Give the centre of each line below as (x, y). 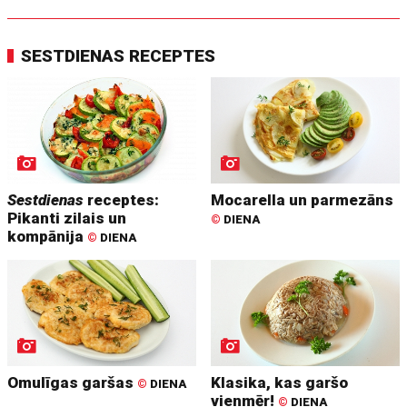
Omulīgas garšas (73, 382)
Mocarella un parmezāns (303, 199)
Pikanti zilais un (67, 218)
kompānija (48, 236)
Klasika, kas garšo (280, 382)
